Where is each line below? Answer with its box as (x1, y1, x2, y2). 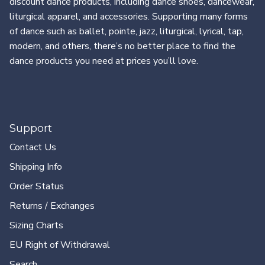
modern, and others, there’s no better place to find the (9, 39, 235, 53)
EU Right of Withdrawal (9, 238, 110, 251)
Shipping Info (9, 160, 62, 173)
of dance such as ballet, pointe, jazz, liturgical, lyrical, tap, (9, 24, 244, 38)
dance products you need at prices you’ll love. (9, 54, 198, 67)
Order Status (9, 179, 64, 193)
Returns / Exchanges (9, 199, 95, 212)
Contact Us (9, 140, 56, 154)
